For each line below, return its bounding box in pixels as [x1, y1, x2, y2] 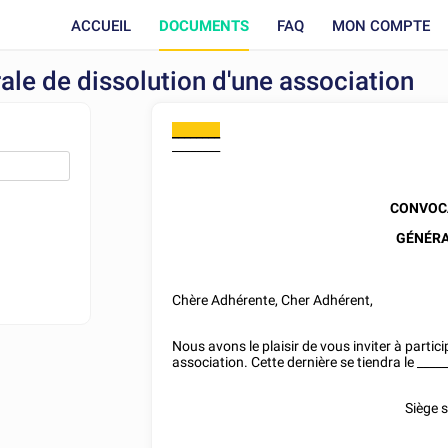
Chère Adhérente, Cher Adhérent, [172, 292, 374, 308]
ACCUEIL [71, 16, 131, 35]
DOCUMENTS [159, 16, 249, 35]
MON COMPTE [332, 16, 430, 35]
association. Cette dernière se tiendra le [172, 354, 418, 370]
